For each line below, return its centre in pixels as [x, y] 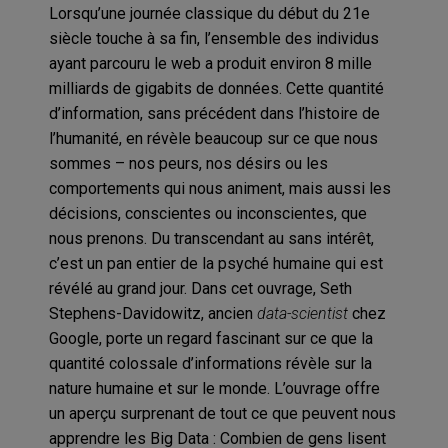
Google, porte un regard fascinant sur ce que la [210, 338]
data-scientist [302, 313]
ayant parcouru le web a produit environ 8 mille [210, 63]
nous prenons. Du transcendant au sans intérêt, [211, 238]
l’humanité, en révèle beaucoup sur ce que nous [213, 138]
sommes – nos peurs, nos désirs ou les [188, 163]
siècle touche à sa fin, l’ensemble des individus [213, 38]
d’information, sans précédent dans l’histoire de [214, 113]
